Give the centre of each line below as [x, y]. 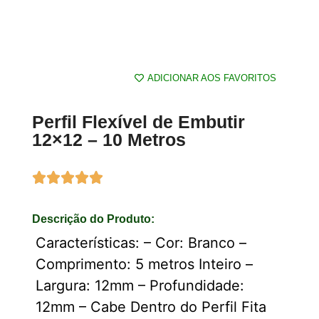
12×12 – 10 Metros [109, 140]
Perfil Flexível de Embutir [138, 122]
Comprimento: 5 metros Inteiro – [144, 264]
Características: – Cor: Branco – [141, 243]
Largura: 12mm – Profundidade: [140, 286]
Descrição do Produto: [93, 219]
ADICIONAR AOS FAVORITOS [212, 78]
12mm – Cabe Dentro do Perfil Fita [151, 307]
